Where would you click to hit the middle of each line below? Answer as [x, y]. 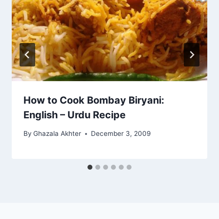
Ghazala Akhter [57, 134]
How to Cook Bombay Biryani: [94, 100]
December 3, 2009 [121, 134]
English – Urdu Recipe [75, 115]
